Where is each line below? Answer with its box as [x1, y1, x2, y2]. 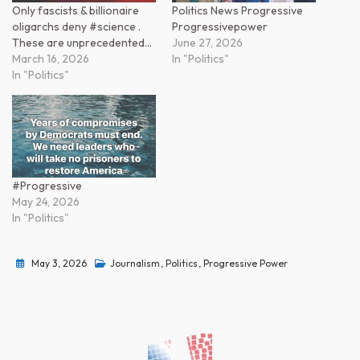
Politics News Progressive [172, 3, 303, 18]
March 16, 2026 [12, 51, 89, 67]
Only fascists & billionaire [12, 3, 139, 18]
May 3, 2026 [31, 256, 87, 269]
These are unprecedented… [12, 35, 152, 51]
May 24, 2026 [12, 194, 80, 209]
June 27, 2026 [172, 35, 243, 51]
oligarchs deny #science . [12, 19, 141, 35]
